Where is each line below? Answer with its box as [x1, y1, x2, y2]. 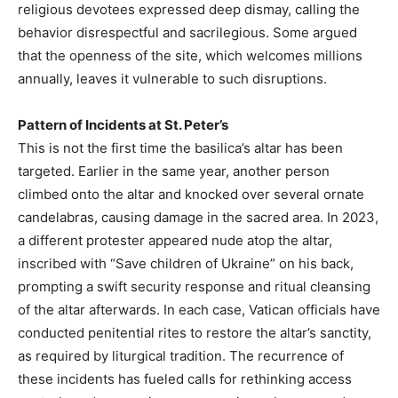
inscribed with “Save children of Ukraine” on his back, [18, 255, 354, 273]
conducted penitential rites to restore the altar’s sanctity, [18, 324, 371, 342]
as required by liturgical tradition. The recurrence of [18, 347, 344, 365]
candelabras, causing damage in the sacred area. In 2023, [18, 209, 378, 227]
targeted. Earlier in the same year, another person [18, 163, 330, 180]
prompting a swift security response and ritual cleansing [18, 278, 370, 296]
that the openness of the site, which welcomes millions [18, 47, 362, 65]
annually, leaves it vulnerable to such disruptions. [18, 70, 327, 88]
